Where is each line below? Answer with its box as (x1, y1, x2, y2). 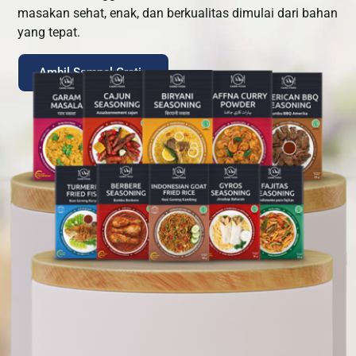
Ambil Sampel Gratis (39, 65, 149, 80)
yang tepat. (17, 24, 81, 40)
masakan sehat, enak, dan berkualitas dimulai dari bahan (17, 5, 339, 21)
